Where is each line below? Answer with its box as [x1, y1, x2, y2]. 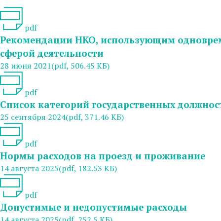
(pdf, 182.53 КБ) [59, 162, 117, 174]
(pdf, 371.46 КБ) [66, 111, 124, 122]
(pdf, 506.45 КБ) [51, 60, 110, 71]
